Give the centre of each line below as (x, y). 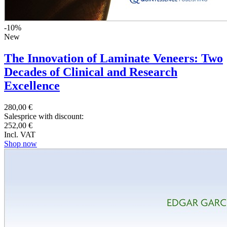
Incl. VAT (20, 134)
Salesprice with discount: (44, 116)
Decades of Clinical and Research (91, 72)
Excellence (32, 86)
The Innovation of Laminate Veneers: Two (113, 59)
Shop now (21, 143)
